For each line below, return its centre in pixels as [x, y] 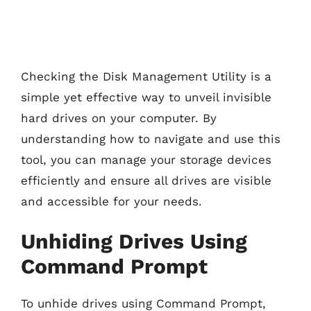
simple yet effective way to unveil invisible [146, 97]
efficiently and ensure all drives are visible [146, 180]
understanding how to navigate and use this [151, 138]
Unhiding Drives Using [134, 241]
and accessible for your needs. [111, 201]
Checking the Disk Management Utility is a [146, 76]
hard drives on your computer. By [119, 118]
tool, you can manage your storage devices [146, 159]
